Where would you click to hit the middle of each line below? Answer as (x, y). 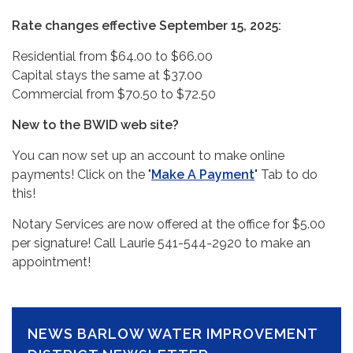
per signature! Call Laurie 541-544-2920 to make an (161, 243)
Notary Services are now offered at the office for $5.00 (169, 224)
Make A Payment (203, 174)
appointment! (51, 262)
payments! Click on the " (82, 174)
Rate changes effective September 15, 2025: (147, 25)
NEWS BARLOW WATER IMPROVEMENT (173, 333)
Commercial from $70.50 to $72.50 (114, 94)
